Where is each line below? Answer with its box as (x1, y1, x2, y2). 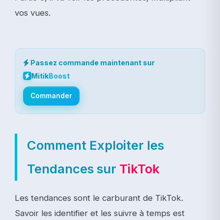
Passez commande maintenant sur (29, 58, 155, 67)
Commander (30, 91, 72, 100)
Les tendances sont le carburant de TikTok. (15, 192, 183, 203)
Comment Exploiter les (27, 137, 164, 153)
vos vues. (15, 8, 51, 18)
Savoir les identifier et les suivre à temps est (15, 208, 185, 218)
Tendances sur (27, 161, 119, 176)
